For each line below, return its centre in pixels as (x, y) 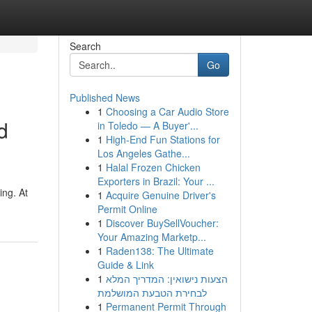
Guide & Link (125, 265)
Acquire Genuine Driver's (161, 195)
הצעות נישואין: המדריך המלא (166, 279)
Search (85, 46)
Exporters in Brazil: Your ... (156, 181)
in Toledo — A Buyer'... (148, 125)
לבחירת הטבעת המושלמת (152, 292)
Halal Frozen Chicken (153, 167)
